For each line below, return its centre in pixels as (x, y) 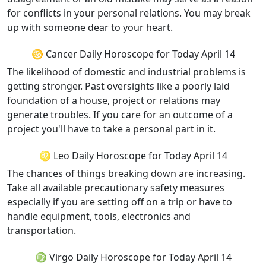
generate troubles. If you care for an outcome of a (120, 115)
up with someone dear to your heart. (90, 27)
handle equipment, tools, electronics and (99, 216)
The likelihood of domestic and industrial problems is (126, 72)
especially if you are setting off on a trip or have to (120, 202)
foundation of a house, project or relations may (114, 100)
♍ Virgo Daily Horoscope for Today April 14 (133, 257)
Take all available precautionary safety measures (116, 188)
